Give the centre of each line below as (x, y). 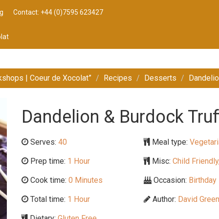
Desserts (160, 78)
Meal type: (169, 142)
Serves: (43, 142)
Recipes (118, 78)
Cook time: (47, 180)
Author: (163, 199)
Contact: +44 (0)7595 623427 (58, 12)
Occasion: (169, 180)
